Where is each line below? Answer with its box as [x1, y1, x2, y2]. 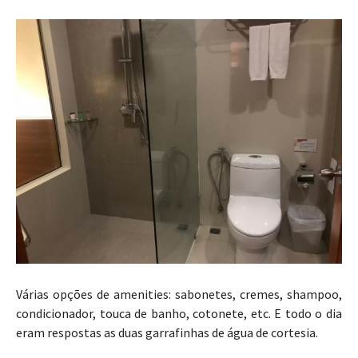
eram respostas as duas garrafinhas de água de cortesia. [16, 324, 318, 341]
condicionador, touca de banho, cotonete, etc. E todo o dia [16, 305, 342, 322]
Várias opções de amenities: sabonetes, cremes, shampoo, [16, 286, 342, 303]
